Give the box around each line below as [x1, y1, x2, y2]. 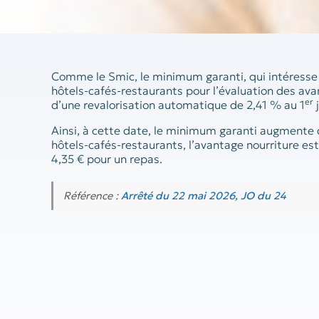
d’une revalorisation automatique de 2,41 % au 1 [51, 98, 305, 112]
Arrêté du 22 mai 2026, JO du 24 [121, 189, 286, 203]
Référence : [63, 189, 121, 203]
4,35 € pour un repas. [51, 152, 162, 166]
